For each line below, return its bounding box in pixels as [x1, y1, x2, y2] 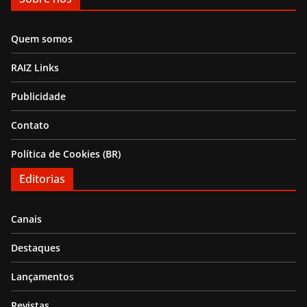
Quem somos [11, 32, 73, 46]
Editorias [19, 171, 65, 187]
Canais [11, 212, 42, 226]
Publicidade [11, 90, 66, 103]
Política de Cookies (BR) [11, 147, 121, 161]
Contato [11, 119, 49, 132]
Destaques [11, 241, 60, 255]
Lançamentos [11, 270, 74, 284]
